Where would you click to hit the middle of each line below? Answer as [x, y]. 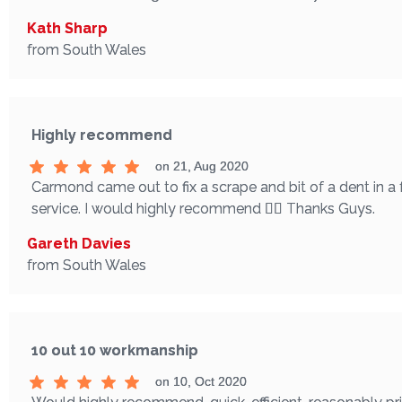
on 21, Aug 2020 [201, 166]
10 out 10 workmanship [115, 351]
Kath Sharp [67, 29]
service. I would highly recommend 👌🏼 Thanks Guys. [203, 209]
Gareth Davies [79, 244]
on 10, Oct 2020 [201, 382]
